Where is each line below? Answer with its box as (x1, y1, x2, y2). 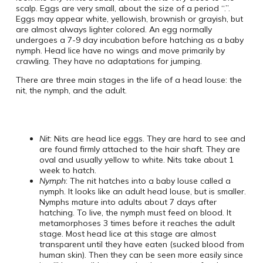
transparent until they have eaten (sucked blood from (39, 239, 244, 250)
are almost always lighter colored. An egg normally (15, 24, 212, 35)
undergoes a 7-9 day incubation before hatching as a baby (15, 35, 244, 46)
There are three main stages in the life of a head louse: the (15, 75, 242, 86)
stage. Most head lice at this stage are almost (39, 228, 216, 240)
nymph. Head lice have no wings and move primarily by (15, 45, 225, 56)
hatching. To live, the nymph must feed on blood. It (39, 207, 231, 218)
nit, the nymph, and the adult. (15, 85, 127, 96)
